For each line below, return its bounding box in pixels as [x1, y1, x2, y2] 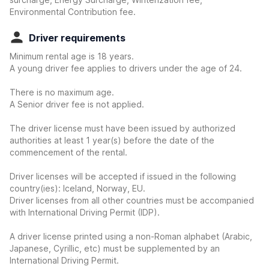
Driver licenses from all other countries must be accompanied [10, 195, 254, 205]
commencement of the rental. [10, 147, 127, 157]
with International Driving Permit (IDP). [10, 207, 160, 217]
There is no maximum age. [10, 87, 114, 97]
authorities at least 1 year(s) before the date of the [10, 135, 214, 145]
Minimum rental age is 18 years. [10, 51, 134, 61]
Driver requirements [29, 32, 125, 44]
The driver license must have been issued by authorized [10, 123, 235, 133]
